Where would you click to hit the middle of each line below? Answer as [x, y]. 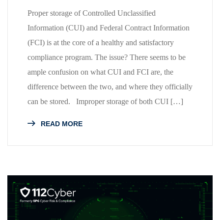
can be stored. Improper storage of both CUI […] [105, 101]
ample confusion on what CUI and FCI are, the [100, 72]
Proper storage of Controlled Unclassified [92, 13]
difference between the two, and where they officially [110, 86]
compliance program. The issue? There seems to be [107, 57]
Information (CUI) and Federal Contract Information [109, 27]
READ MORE [61, 124]
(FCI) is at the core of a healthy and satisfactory [101, 42]
